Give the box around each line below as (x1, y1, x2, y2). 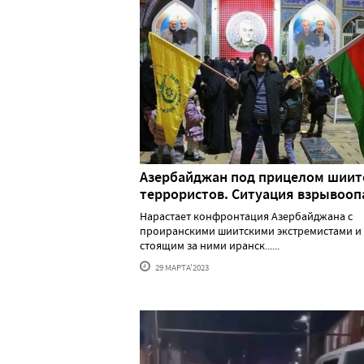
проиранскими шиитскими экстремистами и (140, 223, 362, 239)
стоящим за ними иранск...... (140, 238, 279, 253)
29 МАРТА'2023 (154, 262, 209, 274)
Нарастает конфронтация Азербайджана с (140, 209, 353, 224)
